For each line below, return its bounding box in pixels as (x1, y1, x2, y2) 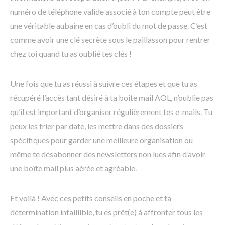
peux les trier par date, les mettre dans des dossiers (10, 121, 183, 131)
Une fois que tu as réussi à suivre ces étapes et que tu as (10, 79, 197, 89)
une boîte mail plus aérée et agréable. (10, 163, 137, 173)
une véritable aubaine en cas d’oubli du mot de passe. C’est (10, 21, 207, 31)
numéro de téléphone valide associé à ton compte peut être (10, 7, 210, 17)
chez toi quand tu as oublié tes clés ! (10, 49, 132, 59)
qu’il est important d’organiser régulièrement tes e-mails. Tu (10, 107, 212, 117)
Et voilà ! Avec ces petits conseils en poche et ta (10, 193, 171, 203)
